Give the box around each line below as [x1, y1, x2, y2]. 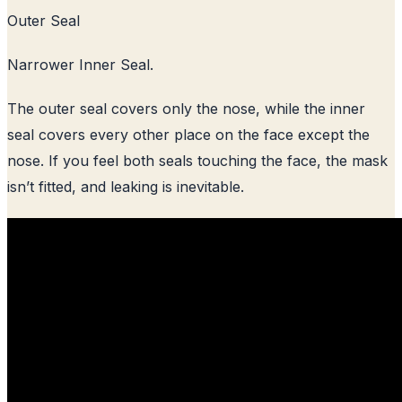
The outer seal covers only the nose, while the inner [7, 99, 365, 118]
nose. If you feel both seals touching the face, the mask [7, 151, 388, 170]
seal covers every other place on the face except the [7, 125, 370, 144]
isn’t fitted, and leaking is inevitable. [7, 177, 244, 196]
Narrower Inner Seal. [7, 55, 153, 74]
